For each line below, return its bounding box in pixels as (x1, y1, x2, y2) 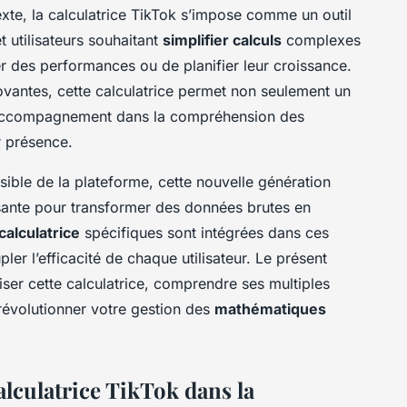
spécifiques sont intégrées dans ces (80, 223, 329, 242)
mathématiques (214, 299, 326, 318)
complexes (282, 30, 361, 49)
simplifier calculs (163, 30, 282, 49)
